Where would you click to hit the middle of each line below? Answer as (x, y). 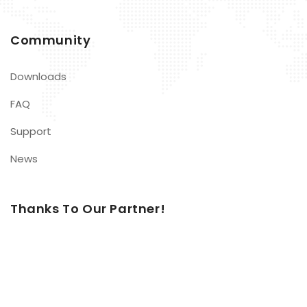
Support (31, 131)
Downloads (38, 76)
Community (51, 40)
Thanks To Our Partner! (88, 209)
